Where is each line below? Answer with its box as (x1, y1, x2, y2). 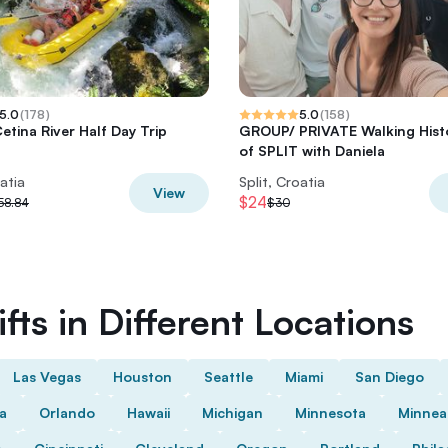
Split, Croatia (239, 173, 325, 190)
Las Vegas (13, 368, 81, 385)
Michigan (202, 404, 263, 421)
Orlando (39, 404, 95, 421)
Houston (113, 368, 172, 385)
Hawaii (127, 404, 170, 421)
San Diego (355, 368, 424, 385)
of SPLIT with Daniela (239, 142, 385, 159)
